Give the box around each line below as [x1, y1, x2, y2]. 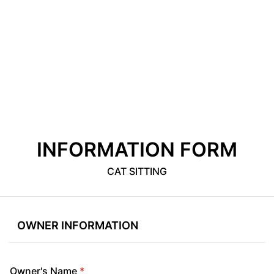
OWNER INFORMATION [17, 219, 138, 232]
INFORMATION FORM [37, 138, 237, 161]
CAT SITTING [107, 165, 167, 177]
